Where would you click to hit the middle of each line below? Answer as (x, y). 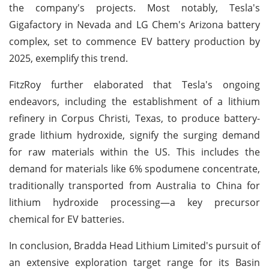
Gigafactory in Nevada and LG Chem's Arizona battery (134, 24)
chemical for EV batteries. (67, 219)
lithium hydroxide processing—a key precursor (134, 202)
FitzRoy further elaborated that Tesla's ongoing (134, 84)
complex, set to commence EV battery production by (134, 41)
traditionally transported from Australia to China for (134, 185)
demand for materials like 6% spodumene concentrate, (134, 168)
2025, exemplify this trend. (68, 58)
